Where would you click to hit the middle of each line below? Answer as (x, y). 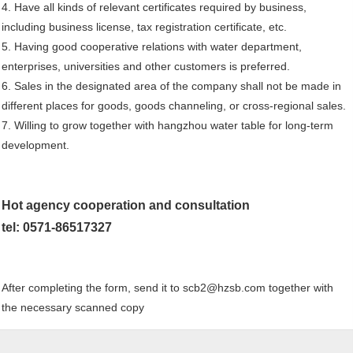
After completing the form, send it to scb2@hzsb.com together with (168, 287)
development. (36, 145)
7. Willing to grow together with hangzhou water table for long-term (168, 125)
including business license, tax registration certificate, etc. (145, 26)
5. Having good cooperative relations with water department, (152, 46)
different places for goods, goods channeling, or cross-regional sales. (174, 105)
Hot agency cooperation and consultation (126, 205)
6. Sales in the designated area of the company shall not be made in (172, 85)
